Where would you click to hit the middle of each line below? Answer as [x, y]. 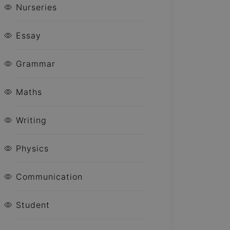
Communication [49, 177]
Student [33, 205]
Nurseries [36, 7]
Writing [31, 120]
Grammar [36, 64]
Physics [32, 148]
